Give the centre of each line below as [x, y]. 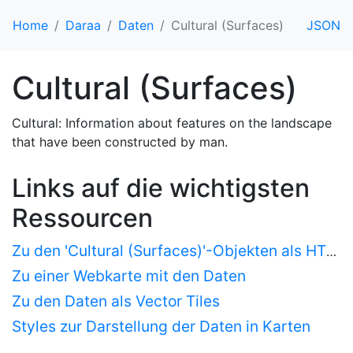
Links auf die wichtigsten [161, 188]
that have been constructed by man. [120, 142]
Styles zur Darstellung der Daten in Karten [161, 326]
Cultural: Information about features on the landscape [172, 123]
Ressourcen [82, 218]
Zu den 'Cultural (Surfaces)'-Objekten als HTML [331, 251]
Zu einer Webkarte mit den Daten [129, 276]
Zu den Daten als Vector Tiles [116, 301]
